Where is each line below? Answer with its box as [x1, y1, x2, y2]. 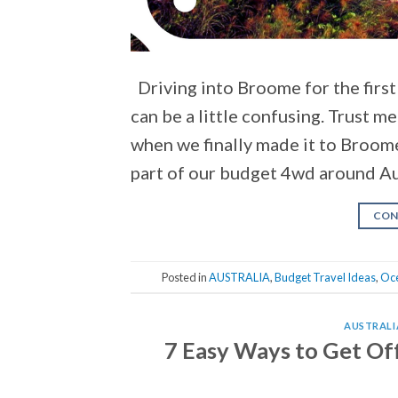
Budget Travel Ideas [274, 269, 376, 284]
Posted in [161, 269, 209, 284]
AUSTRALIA [208, 269, 270, 284]
